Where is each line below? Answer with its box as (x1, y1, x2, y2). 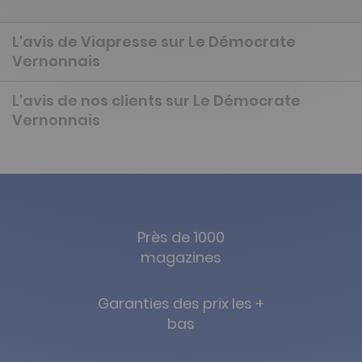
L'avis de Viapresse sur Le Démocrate (12, 32, 296, 53)
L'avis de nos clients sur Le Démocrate (12, 90, 301, 112)
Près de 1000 (137, 227, 225, 248)
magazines (141, 247, 221, 268)
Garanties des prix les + (98, 293, 264, 314)
